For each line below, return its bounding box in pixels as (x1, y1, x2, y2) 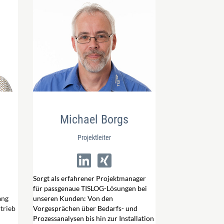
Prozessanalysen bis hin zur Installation (33, 213, 154, 222)
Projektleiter (77, 133, 111, 141)
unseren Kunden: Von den (33, 193, 113, 202)
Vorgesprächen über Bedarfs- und (33, 203, 137, 212)
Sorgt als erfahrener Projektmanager (33, 173, 146, 182)
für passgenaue (33, 183, 81, 192)
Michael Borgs (60, 112, 128, 126)
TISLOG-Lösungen (81, 183, 136, 192)
